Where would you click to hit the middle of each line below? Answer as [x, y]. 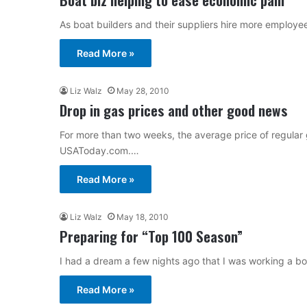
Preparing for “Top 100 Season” [151, 236]
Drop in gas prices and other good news [174, 110]
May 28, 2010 [143, 90]
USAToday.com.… [99, 150]
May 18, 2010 [143, 217]
